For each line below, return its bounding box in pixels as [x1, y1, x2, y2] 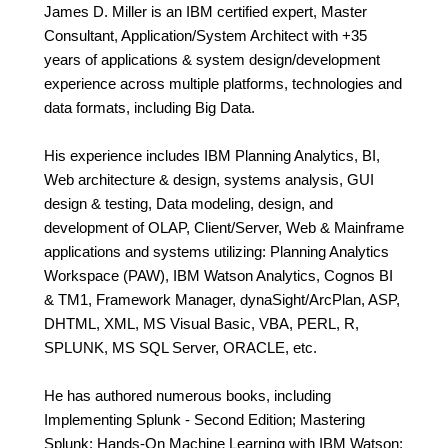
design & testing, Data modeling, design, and [44, 195, 333, 213]
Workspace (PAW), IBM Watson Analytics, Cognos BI [44, 267, 393, 285]
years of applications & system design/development [44, 51, 380, 69]
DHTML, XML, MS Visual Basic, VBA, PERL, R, [44, 315, 359, 333]
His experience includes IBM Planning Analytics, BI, [44, 147, 380, 165]
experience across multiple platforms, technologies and [44, 75, 402, 93]
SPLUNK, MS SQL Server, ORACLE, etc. [44, 339, 317, 357]
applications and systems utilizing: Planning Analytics [44, 243, 389, 261]
